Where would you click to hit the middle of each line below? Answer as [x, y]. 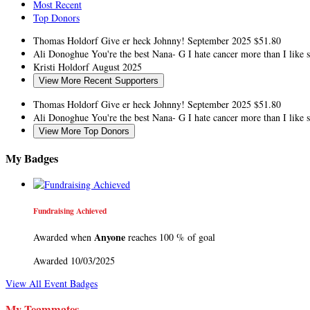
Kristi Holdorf [63, 67]
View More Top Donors [84, 131]
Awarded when [64, 237]
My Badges [32, 158]
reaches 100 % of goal [170, 237]
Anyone [110, 237]
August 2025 [117, 67]
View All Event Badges [52, 284]
